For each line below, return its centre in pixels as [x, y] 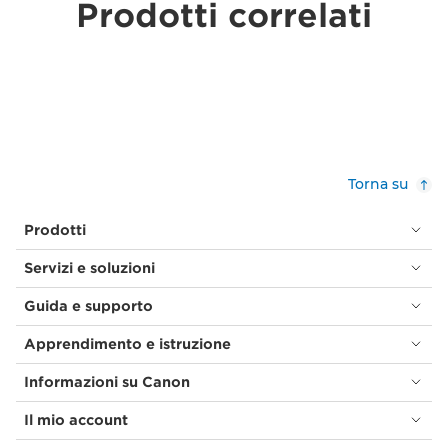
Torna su [378, 183]
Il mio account [76, 419]
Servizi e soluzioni [89, 267]
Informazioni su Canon [107, 381]
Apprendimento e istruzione [127, 343]
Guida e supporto [88, 305]
